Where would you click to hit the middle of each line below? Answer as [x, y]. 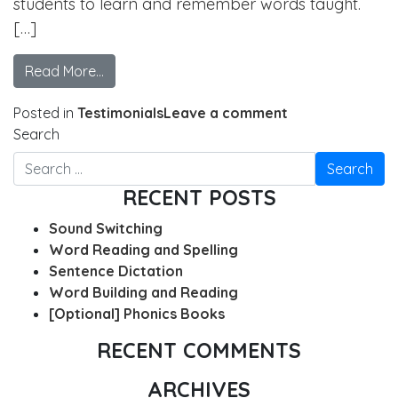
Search [36, 135]
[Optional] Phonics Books [137, 314]
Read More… [64, 72]
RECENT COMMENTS [199, 351]
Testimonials [120, 113]
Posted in [45, 113]
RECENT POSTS [199, 198]
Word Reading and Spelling [143, 250]
